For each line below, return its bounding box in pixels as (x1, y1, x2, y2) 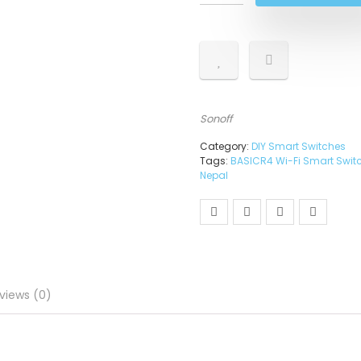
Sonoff (200, 111, 232, 127)
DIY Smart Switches (251, 139, 346, 153)
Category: (200, 139, 251, 153)
